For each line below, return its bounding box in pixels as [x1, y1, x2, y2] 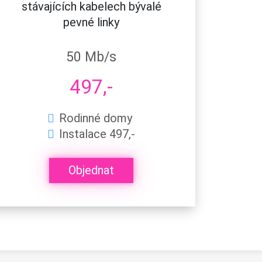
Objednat [68, 163, 114, 178]
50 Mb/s [66, 49, 116, 65]
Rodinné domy [59, 111, 132, 125]
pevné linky [63, 15, 119, 29]
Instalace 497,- [59, 126, 135, 141]
